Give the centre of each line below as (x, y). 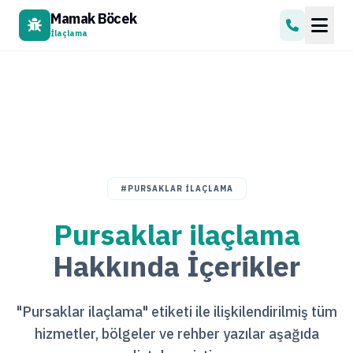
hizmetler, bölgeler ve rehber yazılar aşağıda (176, 334)
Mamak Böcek (94, 18)
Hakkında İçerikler (176, 266)
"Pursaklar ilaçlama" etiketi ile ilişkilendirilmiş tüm (176, 312)
